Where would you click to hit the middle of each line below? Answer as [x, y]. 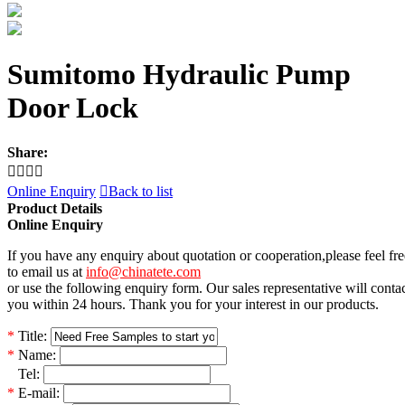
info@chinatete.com [143, 271]
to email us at [47, 271]
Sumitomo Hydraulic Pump [179, 75]
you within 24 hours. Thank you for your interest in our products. [193, 304]
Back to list [141, 191]
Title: [31, 335]
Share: [28, 152]
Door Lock [73, 108]
